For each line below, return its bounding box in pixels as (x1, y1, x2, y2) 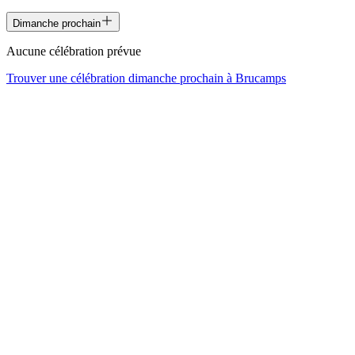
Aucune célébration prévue (6, 44, 141, 58)
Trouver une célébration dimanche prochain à (6, 71, 235, 85)
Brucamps (235, 71, 286, 85)
